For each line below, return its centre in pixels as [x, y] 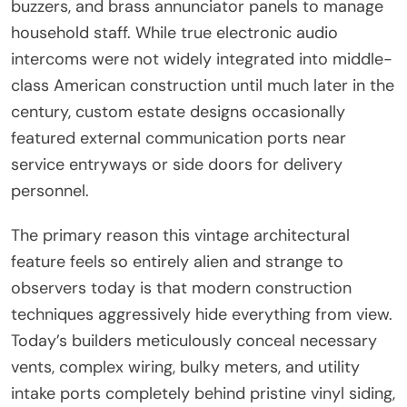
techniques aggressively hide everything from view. [202, 314]
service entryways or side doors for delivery [177, 164]
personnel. [50, 190]
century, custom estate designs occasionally [178, 111]
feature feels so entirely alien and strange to [177, 261]
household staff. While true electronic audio [174, 32]
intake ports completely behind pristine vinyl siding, [203, 393]
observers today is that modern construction [181, 288]
